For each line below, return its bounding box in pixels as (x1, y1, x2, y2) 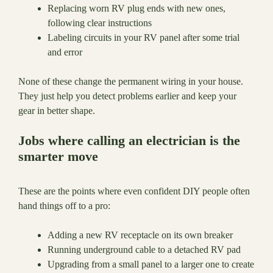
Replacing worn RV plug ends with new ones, (48, 3, 225, 14)
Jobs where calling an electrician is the (18, 133, 240, 149)
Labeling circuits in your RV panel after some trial (48, 32, 239, 43)
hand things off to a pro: (18, 200, 110, 211)
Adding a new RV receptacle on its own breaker (48, 230, 233, 241)
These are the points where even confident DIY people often (18, 186, 250, 197)
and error (48, 47, 82, 58)
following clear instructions (48, 18, 152, 29)
